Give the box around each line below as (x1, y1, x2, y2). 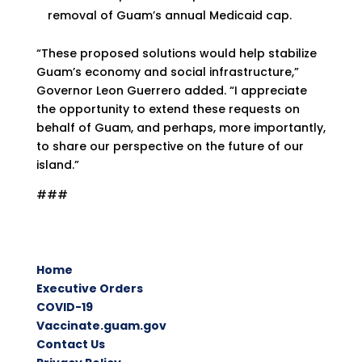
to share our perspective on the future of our (36, 138, 304, 154)
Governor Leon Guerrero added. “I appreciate (36, 82, 307, 99)
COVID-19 (36, 299, 93, 315)
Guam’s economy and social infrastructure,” (36, 64, 299, 80)
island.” (36, 157, 79, 173)
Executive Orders (36, 280, 143, 297)
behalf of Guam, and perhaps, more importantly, (36, 120, 326, 136)
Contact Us (36, 336, 105, 352)
